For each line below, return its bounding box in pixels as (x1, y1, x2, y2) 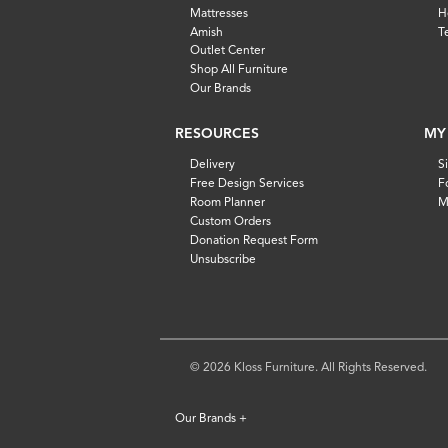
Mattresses (189, 4, 248, 20)
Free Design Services (189, 175, 304, 191)
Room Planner (189, 194, 265, 210)
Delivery (189, 156, 235, 172)
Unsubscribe (189, 251, 256, 267)
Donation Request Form (189, 232, 318, 248)
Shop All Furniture (189, 61, 288, 77)
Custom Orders (189, 213, 271, 229)
